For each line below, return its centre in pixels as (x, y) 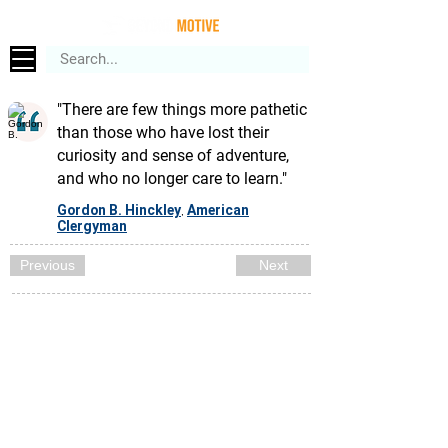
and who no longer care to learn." (172, 178)
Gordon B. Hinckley (119, 210)
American (218, 210)
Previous (47, 265)
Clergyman (92, 226)
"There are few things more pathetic (182, 109)
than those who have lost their (163, 132)
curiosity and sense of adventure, (173, 155)
